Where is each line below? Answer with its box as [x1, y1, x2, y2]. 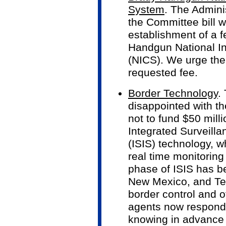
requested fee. [128, 67, 198, 79]
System [128, 4, 164, 16]
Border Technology [128, 87, 218, 100]
